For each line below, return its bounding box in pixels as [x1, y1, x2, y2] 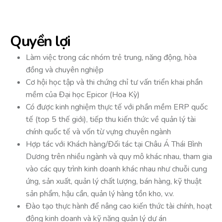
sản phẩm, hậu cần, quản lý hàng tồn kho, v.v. [26, 188, 174, 199]
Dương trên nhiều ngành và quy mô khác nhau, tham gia [26, 151, 212, 162]
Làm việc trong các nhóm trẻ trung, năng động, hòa [26, 52, 197, 63]
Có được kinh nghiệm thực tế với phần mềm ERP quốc [26, 101, 208, 112]
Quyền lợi [10, 31, 70, 52]
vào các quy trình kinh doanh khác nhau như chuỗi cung [26, 163, 207, 174]
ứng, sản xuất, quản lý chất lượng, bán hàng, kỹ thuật [26, 175, 202, 187]
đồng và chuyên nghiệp [26, 64, 104, 75]
